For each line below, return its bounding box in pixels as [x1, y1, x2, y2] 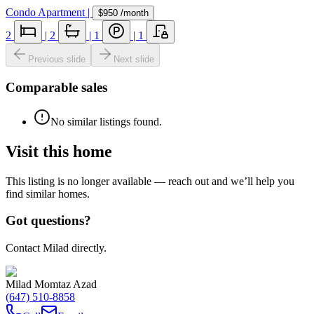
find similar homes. [6, 187, 90, 200]
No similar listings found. [50, 115, 162, 128]
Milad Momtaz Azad [6, 278, 97, 291]
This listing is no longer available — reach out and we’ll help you [6, 175, 294, 187]
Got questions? [6, 213, 91, 228]
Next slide [114, 54, 154, 65]
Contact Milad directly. [6, 242, 107, 254]
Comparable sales [6, 80, 107, 95]
